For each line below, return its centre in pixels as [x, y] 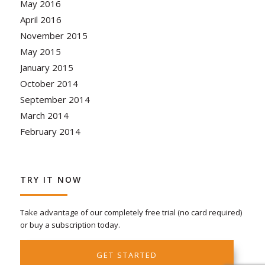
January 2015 [46, 67]
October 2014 [49, 83]
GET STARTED [127, 255]
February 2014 [50, 131]
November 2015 [54, 35]
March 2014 [44, 115]
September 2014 [55, 99]
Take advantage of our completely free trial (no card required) [131, 212]
